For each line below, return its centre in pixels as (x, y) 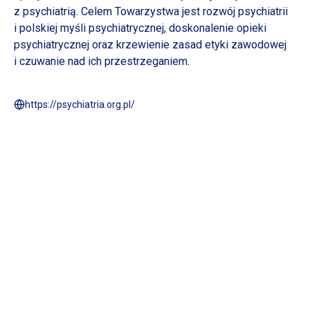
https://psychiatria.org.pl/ (80, 104)
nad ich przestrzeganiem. (127, 61)
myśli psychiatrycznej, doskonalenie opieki (162, 28)
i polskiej (36, 28)
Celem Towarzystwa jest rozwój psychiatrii (183, 11)
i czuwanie (39, 61)
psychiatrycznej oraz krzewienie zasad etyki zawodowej (150, 45)
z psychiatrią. (46, 11)
